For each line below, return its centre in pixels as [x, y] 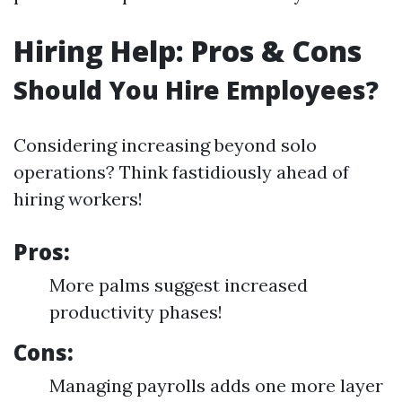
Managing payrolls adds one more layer [216, 385]
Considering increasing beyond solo [165, 145]
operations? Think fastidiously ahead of [181, 172]
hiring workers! [78, 199]
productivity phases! [136, 312]
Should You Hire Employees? [196, 90]
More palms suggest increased [179, 285]
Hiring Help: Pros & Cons [188, 51]
